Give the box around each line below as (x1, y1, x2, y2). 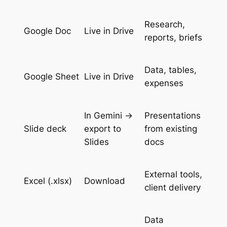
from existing (144, 124, 197, 134)
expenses (144, 78, 183, 89)
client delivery (144, 182, 201, 193)
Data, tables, (144, 65, 197, 75)
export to (84, 124, 121, 134)
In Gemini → (84, 110, 133, 121)
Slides (84, 137, 109, 147)
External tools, (144, 169, 202, 180)
